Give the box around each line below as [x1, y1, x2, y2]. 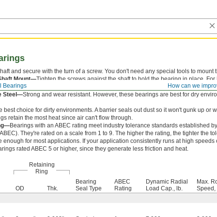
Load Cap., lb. [146, 185, 183, 192]
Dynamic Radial [146, 178, 188, 185]
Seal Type [76, 185, 102, 192]
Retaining [29, 161, 55, 168]
